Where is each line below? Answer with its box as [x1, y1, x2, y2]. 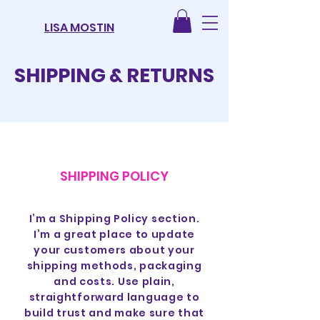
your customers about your [34, 243, 195, 257]
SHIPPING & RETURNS [14, 62, 214, 89]
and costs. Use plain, [54, 274, 175, 289]
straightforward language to [29, 290, 200, 304]
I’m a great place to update [34, 227, 195, 241]
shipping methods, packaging [26, 259, 202, 273]
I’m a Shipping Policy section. [29, 211, 200, 226]
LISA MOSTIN [44, 19, 114, 36]
